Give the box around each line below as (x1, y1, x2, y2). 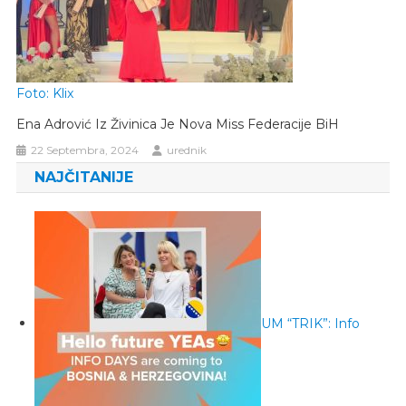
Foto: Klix (16, 84, 74, 101)
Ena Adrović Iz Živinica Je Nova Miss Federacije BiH (16, 115, 340, 132)
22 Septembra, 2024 (31, 142, 140, 157)
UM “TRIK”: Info (260, 314, 360, 332)
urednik (167, 142, 208, 157)
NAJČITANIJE (34, 168, 133, 186)
